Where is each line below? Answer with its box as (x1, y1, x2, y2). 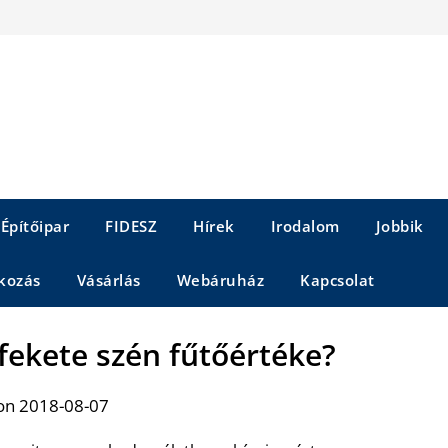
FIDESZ (105, 216, 157, 236)
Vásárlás (76, 270, 141, 290)
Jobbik (375, 216, 424, 236)
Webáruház (176, 270, 264, 290)
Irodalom (270, 216, 340, 236)
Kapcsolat (300, 270, 375, 290)
